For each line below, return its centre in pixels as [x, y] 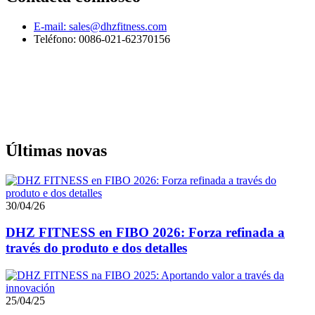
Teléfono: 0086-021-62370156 [102, 39]
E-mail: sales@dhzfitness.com [100, 26]
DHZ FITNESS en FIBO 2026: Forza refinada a [145, 233]
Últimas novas [56, 150]
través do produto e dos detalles [96, 248]
